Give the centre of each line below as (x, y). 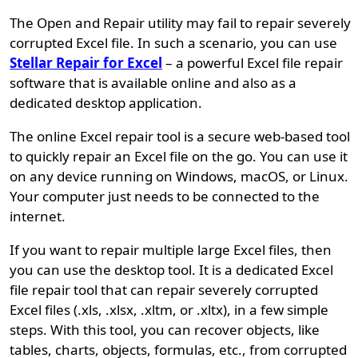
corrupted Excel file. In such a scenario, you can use (174, 43)
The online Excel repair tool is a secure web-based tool (180, 137)
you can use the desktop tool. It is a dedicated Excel (172, 270)
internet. (38, 217)
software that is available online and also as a (153, 83)
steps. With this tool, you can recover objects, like (165, 330)
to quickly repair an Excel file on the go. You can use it (179, 157)
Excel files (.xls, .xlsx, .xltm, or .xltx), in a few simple (169, 310)
